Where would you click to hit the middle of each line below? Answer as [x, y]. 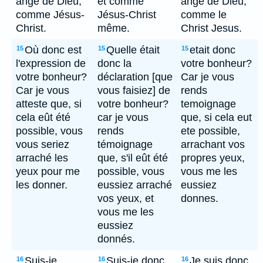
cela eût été [43, 117]
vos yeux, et [126, 198]
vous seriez [43, 144]
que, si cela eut [216, 117]
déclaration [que [135, 77]
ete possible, [210, 131]
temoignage [208, 104]
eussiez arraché [135, 185]
